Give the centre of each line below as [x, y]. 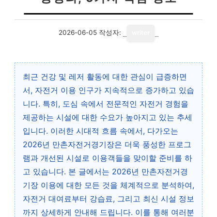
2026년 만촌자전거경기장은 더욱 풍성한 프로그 [107, 144]
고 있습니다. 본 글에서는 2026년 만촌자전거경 [105, 171]
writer [141, 33]
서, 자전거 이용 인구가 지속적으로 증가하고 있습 [108, 90]
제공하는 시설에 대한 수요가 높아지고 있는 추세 [108, 117]
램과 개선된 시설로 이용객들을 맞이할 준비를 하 [108, 158]
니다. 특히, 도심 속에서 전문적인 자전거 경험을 [106, 104]
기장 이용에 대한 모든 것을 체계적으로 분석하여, [108, 185]
